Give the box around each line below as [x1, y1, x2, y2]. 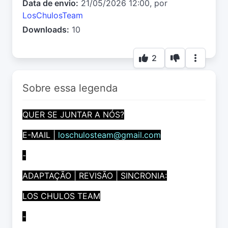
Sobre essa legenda [22, 82, 118, 95]
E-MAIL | [22, 130, 58, 140]
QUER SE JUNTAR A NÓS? [22, 109, 124, 120]
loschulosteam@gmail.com [58, 130, 161, 140]
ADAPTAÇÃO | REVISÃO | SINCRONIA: [22, 170, 167, 181]
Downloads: [22, 24, 69, 35]
